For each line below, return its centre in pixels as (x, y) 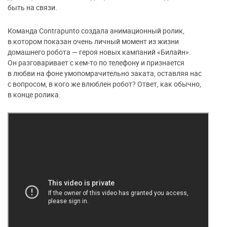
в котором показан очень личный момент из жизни (93, 42)
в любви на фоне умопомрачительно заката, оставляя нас (105, 73)
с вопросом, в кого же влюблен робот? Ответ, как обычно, (104, 84)
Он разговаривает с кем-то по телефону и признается (96, 63)
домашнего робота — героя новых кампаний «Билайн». (99, 52)
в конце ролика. (34, 95)
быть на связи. (32, 8)
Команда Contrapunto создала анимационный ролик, (96, 31)
